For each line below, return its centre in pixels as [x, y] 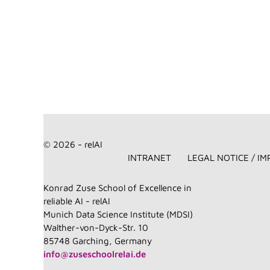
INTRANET [150, 157]
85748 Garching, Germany [97, 240]
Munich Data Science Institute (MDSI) [118, 214]
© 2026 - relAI [73, 144]
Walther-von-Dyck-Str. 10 [96, 227]
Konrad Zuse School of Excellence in [117, 187]
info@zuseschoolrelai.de [94, 254]
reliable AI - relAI [77, 201]
